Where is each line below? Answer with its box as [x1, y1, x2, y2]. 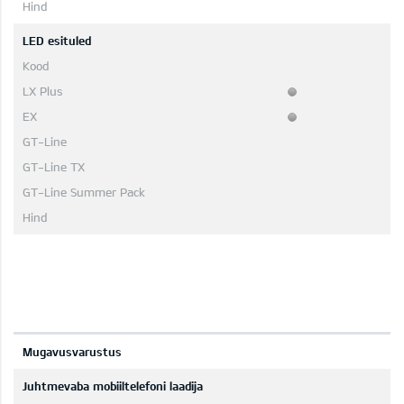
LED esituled [23, 33, 91, 49]
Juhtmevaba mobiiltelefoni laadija [23, 379, 203, 394]
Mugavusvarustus [23, 344, 122, 360]
